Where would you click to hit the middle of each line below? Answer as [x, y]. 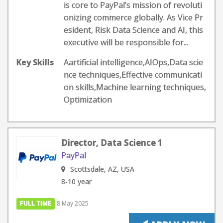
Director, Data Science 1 [112, 143]
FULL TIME [36, 203]
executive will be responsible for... [126, 42]
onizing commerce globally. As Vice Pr [133, 17]
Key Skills [35, 62]
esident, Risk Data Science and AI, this [133, 30]
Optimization [88, 100]
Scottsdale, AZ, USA [102, 169]
